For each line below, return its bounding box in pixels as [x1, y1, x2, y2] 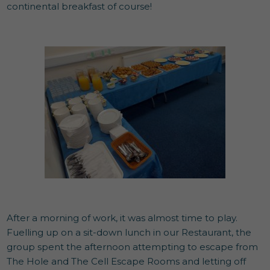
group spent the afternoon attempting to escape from [7, 240, 259, 253]
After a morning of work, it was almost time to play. [7, 212, 238, 224]
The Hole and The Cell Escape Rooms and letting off [7, 255, 246, 267]
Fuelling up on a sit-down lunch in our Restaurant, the [7, 226, 252, 238]
